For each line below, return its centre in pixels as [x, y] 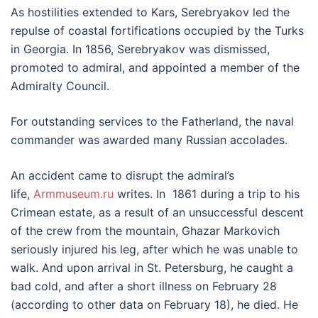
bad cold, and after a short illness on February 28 [144, 286]
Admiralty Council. [60, 86]
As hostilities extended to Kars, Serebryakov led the [150, 12]
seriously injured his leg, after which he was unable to [154, 250]
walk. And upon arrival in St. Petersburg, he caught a [152, 268]
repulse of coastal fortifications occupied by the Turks [157, 31]
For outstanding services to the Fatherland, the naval [152, 122]
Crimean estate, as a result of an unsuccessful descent [157, 213]
